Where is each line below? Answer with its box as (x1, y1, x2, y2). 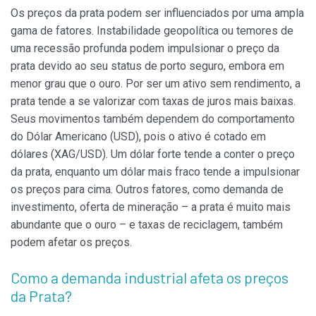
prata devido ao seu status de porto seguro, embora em (11, 59, 284, 73)
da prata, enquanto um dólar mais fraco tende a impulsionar (11, 165, 300, 179)
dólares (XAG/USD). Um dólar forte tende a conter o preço (11, 147, 295, 162)
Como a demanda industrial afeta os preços (11, 268, 288, 287)
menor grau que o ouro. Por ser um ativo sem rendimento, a (11, 77, 300, 91)
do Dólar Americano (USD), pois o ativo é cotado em (11, 130, 266, 144)
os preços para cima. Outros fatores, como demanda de (11, 183, 284, 197)
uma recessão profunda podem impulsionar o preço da (11, 42, 279, 56)
